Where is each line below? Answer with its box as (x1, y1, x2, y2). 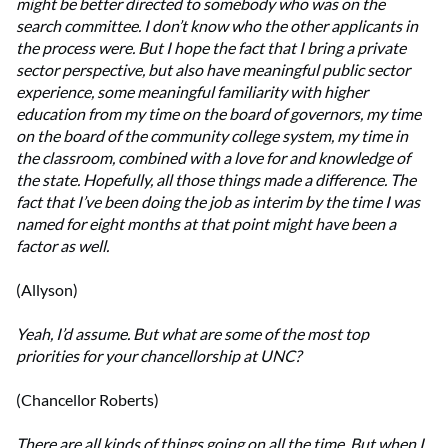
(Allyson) (16, 280, 78, 300)
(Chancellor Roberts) (16, 390, 159, 410)
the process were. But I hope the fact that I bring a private (16, 38, 406, 58)
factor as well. (16, 236, 109, 256)
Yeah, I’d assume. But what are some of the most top (16, 324, 369, 344)
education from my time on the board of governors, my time (16, 104, 421, 124)
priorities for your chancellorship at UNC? (16, 346, 301, 366)
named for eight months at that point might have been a (16, 214, 396, 234)
